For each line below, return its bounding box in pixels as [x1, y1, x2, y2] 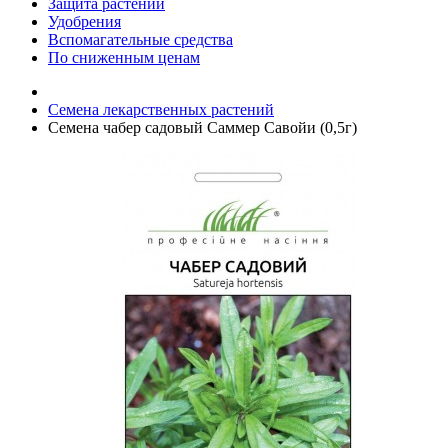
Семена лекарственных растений [48, 101, 274, 118]
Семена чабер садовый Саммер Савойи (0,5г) [48, 119, 357, 136]
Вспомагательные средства [48, 31, 233, 48]
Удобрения [48, 13, 121, 30]
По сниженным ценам [48, 49, 200, 66]
